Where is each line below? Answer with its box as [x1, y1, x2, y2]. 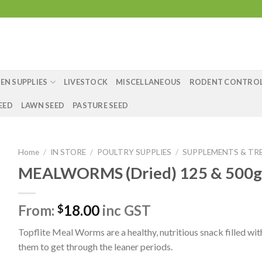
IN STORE [50, 147, 86, 157]
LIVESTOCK [63, 77, 108, 87]
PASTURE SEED [73, 101, 129, 110]
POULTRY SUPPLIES [96, 147, 171, 157]
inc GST [99, 201, 151, 219]
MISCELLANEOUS [116, 77, 181, 87]
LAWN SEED [20, 101, 65, 110]
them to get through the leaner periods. [18, 240, 173, 252]
